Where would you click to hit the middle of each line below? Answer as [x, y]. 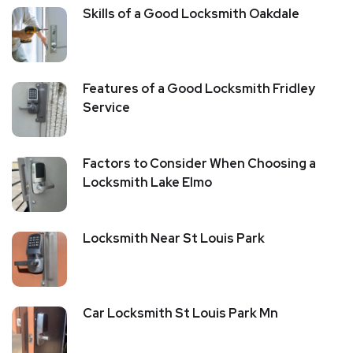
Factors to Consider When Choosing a [199, 163]
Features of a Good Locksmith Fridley [199, 88]
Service [106, 107]
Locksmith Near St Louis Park [174, 238]
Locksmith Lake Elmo [147, 182]
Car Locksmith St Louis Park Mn [180, 313]
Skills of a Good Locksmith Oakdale [191, 13]
